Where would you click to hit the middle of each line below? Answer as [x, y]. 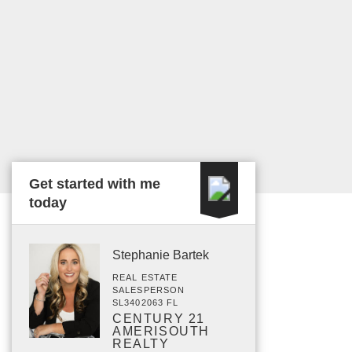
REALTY [141, 344]
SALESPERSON [149, 290]
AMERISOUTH [161, 331]
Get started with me [95, 184]
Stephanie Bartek [161, 255]
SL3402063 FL [146, 302]
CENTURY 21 [159, 319]
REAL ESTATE [145, 277]
